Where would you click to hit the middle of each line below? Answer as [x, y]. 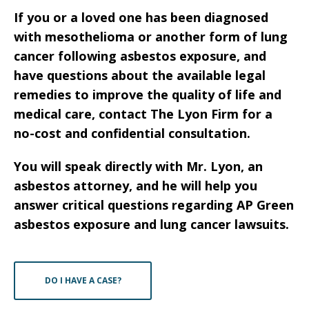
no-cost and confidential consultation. [132, 133]
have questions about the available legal [140, 75]
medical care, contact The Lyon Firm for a [143, 114]
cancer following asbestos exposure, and [140, 56]
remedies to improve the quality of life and [148, 94]
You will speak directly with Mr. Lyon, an [138, 166]
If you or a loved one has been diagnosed [141, 17]
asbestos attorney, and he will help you [136, 186]
